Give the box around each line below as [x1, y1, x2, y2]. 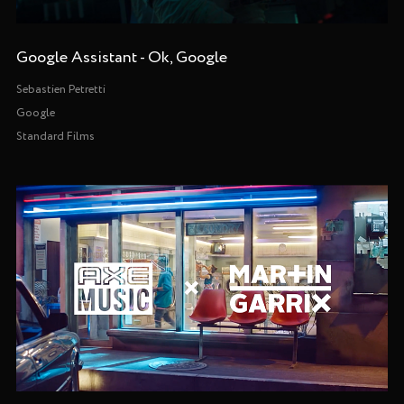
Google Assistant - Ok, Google [15, 46, 227, 70]
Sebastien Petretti [15, 81, 106, 99]
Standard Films [15, 128, 95, 146]
